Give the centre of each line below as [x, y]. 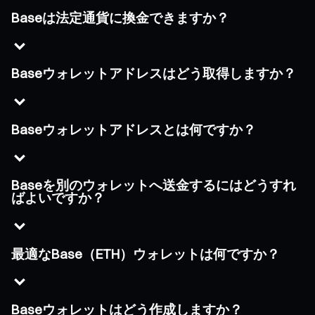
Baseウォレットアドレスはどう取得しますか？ [154, 74]
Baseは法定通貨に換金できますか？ [120, 18]
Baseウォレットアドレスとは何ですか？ [134, 129]
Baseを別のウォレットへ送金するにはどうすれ [154, 186]
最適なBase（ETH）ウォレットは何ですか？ [146, 254]
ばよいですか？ [58, 198]
